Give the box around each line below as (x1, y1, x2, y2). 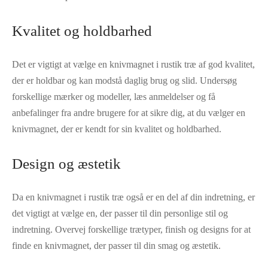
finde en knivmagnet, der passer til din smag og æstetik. (12, 240, 221, 251)
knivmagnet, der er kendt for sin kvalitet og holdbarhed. (12, 124, 221, 135)
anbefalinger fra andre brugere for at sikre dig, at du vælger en (12, 108, 245, 118)
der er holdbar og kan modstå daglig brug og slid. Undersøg (12, 75, 237, 86)
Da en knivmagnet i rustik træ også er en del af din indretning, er (12, 192, 255, 203)
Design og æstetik (12, 156, 121, 172)
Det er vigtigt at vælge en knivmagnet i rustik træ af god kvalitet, (12, 59, 255, 70)
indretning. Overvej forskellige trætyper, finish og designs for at (12, 224, 251, 235)
